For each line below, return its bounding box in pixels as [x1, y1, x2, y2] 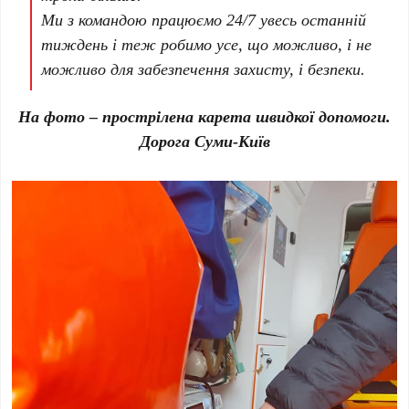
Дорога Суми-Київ [139, 130, 270, 152]
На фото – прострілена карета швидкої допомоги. [18, 105, 391, 128]
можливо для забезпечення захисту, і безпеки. [41, 58, 366, 80]
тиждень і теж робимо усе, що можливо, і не [41, 33, 372, 56]
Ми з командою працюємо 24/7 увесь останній [41, 8, 367, 31]
